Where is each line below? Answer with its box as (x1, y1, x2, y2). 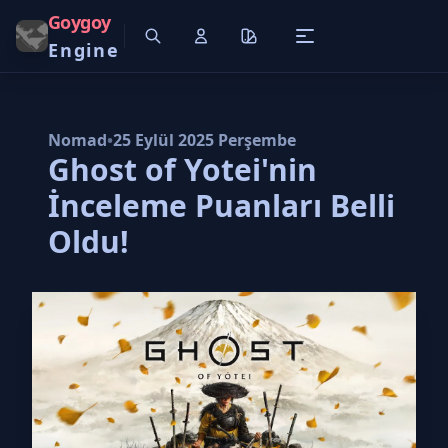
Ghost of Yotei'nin (48, 149, 317, 190)
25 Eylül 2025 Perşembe (113, 129, 296, 151)
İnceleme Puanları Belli (48, 185, 395, 226)
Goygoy (48, 10, 111, 34)
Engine (48, 38, 120, 62)
